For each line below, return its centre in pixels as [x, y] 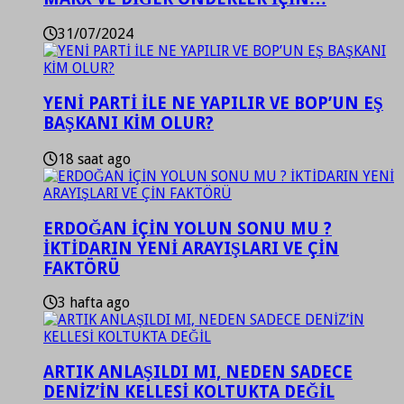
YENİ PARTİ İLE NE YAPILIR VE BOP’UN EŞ [213, 104]
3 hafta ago [94, 303]
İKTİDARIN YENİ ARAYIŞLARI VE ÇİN [191, 248]
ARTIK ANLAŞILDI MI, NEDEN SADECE [198, 372]
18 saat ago [94, 159]
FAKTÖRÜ [82, 268]
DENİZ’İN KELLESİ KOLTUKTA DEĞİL [189, 391]
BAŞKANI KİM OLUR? [129, 124]
